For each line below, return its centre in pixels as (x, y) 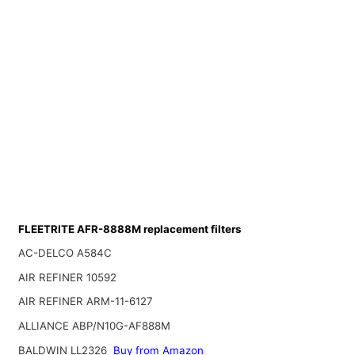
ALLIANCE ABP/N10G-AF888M (94, 326)
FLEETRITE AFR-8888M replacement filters (129, 229)
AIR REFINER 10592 (67, 277)
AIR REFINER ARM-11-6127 (85, 302)
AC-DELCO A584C (65, 253)
